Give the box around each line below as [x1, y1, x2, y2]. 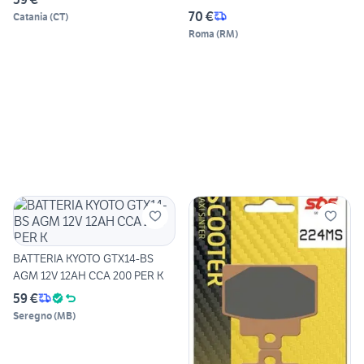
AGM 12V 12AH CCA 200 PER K [13, 267, 164, 283]
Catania [13, 10, 48, 23]
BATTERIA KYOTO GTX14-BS [13, 250, 154, 266]
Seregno [13, 309, 52, 322]
